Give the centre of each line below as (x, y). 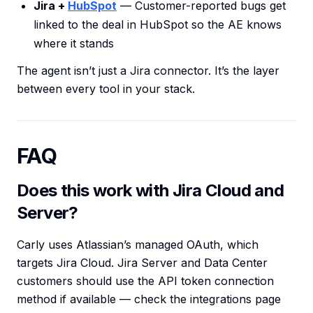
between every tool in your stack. (106, 89)
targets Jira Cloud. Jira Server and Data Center (142, 263)
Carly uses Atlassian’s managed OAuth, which (138, 245)
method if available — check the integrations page (149, 299)
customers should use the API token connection (145, 281)
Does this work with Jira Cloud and (151, 190)
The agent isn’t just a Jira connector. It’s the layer (148, 71)
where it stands (74, 43)
